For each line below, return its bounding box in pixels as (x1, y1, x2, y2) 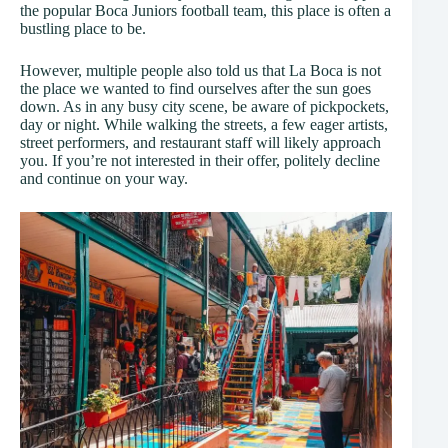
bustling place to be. (20, 19, 146, 37)
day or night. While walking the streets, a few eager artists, (20, 115, 388, 133)
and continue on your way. (20, 169, 188, 187)
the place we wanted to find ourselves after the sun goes (20, 79, 371, 97)
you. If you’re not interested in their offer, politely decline (20, 151, 380, 169)
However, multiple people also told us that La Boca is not (20, 61, 381, 79)
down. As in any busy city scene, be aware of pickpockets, (20, 97, 389, 115)
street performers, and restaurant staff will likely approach (20, 133, 381, 151)
